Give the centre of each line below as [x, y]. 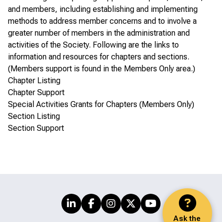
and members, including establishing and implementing [103, 9]
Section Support [36, 128]
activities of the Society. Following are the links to [93, 45]
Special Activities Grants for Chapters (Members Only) [101, 104]
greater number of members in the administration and [99, 33]
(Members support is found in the [66, 68]
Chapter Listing [34, 80]
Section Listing [34, 116]
